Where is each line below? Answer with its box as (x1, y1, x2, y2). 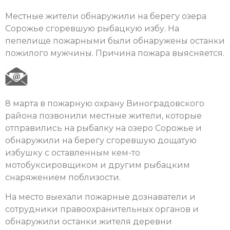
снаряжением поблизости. (5, 172, 121, 182)
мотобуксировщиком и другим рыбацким (5, 160, 190, 170)
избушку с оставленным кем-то (5, 147, 140, 158)
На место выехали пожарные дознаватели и (5, 191, 196, 202)
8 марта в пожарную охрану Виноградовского (5, 98, 204, 108)
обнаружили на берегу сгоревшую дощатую (5, 135, 197, 145)
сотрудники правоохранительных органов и (5, 204, 199, 214)
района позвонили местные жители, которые (5, 110, 202, 121)
